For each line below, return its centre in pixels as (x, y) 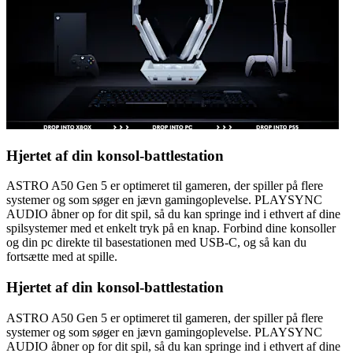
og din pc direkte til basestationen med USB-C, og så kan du (156, 243)
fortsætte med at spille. (62, 257)
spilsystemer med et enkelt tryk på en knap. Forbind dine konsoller (171, 229)
